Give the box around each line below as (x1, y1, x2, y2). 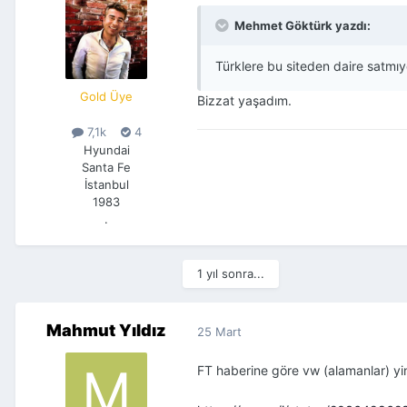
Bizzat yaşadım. (197, 93, 292, 109)
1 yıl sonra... (197, 266, 264, 282)
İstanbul (84, 176, 129, 192)
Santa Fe (82, 159, 131, 174)
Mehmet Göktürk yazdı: (234, 18, 371, 34)
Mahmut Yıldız (46, 321, 166, 341)
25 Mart (197, 323, 242, 339)
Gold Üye (80, 89, 133, 104)
